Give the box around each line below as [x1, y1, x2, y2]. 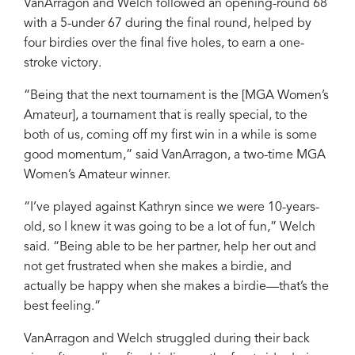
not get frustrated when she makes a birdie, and [24, 261, 292, 274]
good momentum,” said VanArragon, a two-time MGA [24, 149, 326, 162]
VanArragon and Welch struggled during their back [24, 333, 310, 346]
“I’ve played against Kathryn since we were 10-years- [24, 201, 319, 215]
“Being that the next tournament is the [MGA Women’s [24, 90, 329, 103]
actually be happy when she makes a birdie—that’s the [24, 281, 329, 294]
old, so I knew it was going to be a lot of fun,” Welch [24, 221, 315, 235]
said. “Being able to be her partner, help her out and [24, 241, 316, 254]
